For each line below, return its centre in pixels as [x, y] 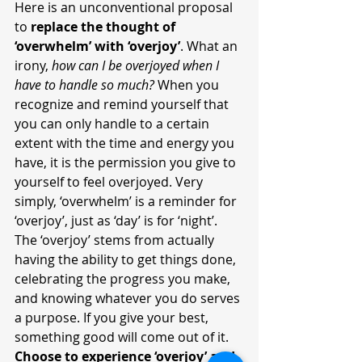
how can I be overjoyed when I [137, 66]
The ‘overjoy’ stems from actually [116, 240]
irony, [33, 66]
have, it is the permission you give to [127, 163]
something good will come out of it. [123, 337]
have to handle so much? [84, 85]
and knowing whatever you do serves [129, 299]
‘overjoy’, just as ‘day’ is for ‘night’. [118, 221]
